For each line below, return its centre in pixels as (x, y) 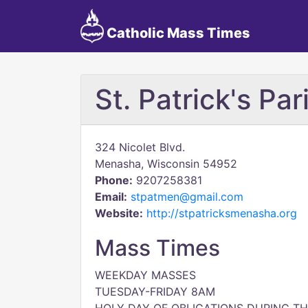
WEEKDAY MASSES (145, 275)
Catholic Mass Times (177, 33)
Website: (119, 213)
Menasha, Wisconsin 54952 (166, 164)
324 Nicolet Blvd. (140, 147)
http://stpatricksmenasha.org (222, 213)
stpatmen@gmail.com (187, 197)
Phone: (114, 180)
